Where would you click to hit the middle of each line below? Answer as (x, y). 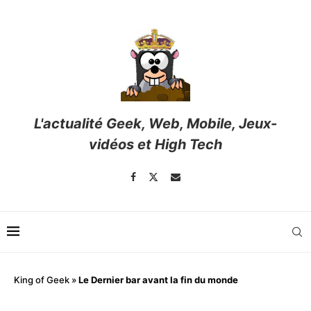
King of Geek (42, 280)
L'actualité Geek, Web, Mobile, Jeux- (155, 124)
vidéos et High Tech (155, 145)
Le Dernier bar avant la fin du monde (158, 280)
